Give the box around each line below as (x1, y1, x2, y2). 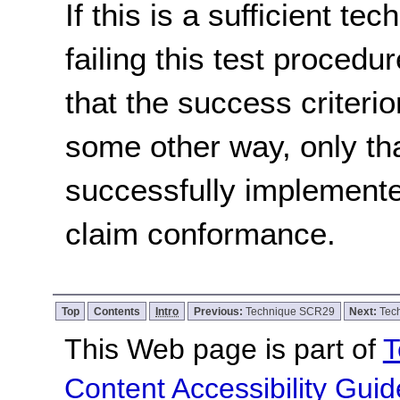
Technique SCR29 (245, 305, 335, 318)
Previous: (193, 305, 246, 318)
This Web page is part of (63, 333, 383, 366)
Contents (94, 305, 141, 318)
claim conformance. (65, 215, 337, 251)
